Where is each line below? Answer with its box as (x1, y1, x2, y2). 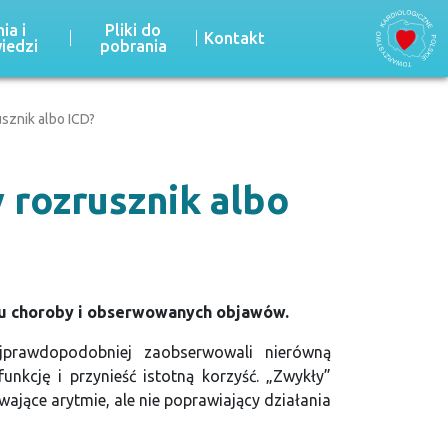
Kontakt (204, 29, 266, 48)
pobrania (99, 37, 167, 56)
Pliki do (105, 21, 162, 40)
